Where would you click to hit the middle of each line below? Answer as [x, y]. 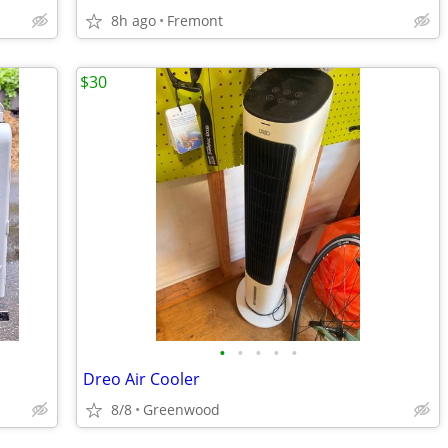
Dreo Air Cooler [141, 379]
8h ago [133, 20]
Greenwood [181, 409]
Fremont [195, 20]
